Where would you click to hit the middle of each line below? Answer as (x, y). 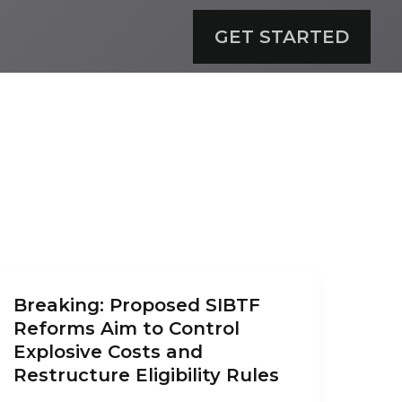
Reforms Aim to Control (126, 328)
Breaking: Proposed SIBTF (136, 305)
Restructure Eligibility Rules (146, 375)
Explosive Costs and (108, 352)
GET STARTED (282, 36)
